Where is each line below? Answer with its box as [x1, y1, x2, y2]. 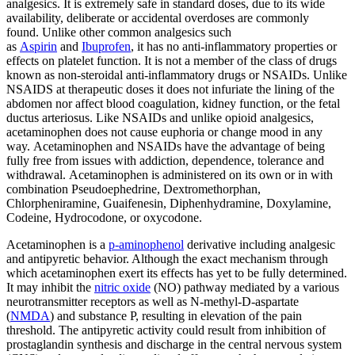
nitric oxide [94, 280, 151, 294]
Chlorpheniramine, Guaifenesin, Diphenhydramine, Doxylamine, [6, 196, 331, 210]
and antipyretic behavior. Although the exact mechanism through [6, 251, 328, 265]
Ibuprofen [82, 39, 131, 53]
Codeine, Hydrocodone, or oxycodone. [6, 210, 202, 224]
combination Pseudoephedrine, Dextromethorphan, [6, 181, 261, 196]
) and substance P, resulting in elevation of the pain [50, 308, 302, 323]
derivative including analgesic [184, 237, 335, 251]
